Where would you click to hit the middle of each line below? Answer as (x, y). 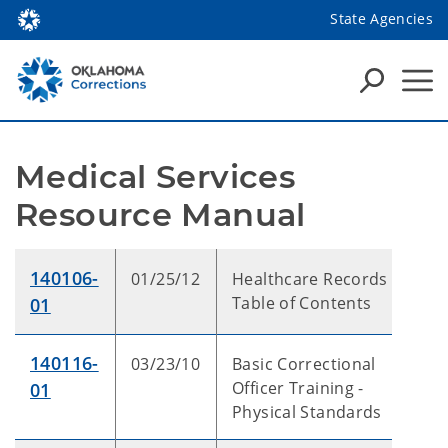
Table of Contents (302, 303)
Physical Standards (307, 412)
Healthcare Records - (315, 279)
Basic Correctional (304, 364)
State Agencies (381, 18)
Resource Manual (160, 214)
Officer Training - (298, 388)
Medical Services (155, 176)
